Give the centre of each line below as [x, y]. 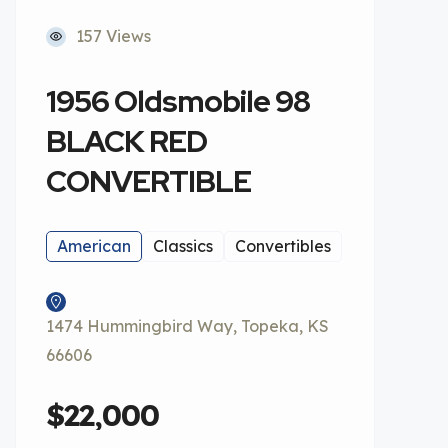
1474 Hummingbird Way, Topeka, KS [187, 326]
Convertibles [283, 246]
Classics [183, 246]
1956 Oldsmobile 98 [178, 101]
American [94, 246]
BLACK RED [126, 141]
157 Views [113, 36]
